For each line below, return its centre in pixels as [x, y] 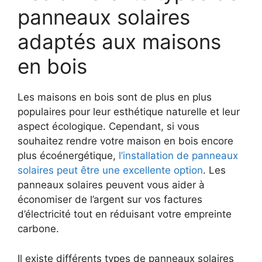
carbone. [38, 229]
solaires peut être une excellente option [110, 170]
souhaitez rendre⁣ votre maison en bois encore [125, 141]
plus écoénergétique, [68, 156]
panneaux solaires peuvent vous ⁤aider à [111, 185]
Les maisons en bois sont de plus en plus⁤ [115, 97]
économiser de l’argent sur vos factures [110, 200]
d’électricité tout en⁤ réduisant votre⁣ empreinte [125, 214]
